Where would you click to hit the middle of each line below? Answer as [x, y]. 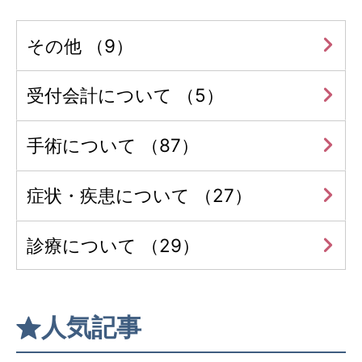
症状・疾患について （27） [140, 196]
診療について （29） [114, 246]
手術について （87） [113, 145]
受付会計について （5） [126, 95]
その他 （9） [80, 45]
